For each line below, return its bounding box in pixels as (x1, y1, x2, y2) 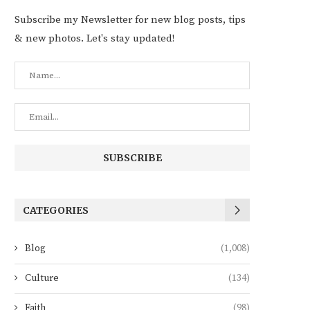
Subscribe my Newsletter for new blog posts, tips (15, 13, 246, 26)
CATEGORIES (23, 204, 89, 217)
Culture (25, 272, 59, 284)
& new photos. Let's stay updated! (15, 32, 174, 45)
